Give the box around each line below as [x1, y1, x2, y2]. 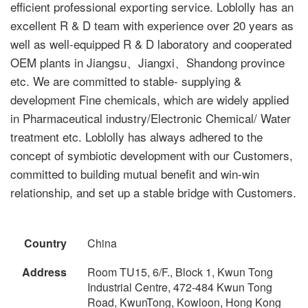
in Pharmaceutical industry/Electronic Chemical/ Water [10, 109, 291, 126]
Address [22, 263, 67, 280]
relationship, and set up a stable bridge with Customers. [10, 183, 296, 201]
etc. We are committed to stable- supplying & [10, 71, 241, 89]
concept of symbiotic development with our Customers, [10, 146, 293, 164]
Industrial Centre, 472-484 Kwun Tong [87, 278, 272, 295]
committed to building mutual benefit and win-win [10, 164, 259, 182]
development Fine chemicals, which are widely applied [10, 90, 289, 108]
